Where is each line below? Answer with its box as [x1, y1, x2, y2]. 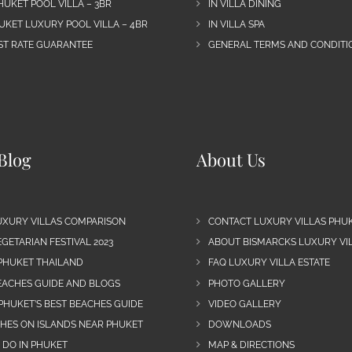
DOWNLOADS [207, 318, 271, 330]
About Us [196, 147, 266, 171]
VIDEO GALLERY [207, 298, 281, 310]
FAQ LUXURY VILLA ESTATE [207, 257, 330, 269]
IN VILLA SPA [207, 19, 265, 31]
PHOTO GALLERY [207, 277, 285, 289]
